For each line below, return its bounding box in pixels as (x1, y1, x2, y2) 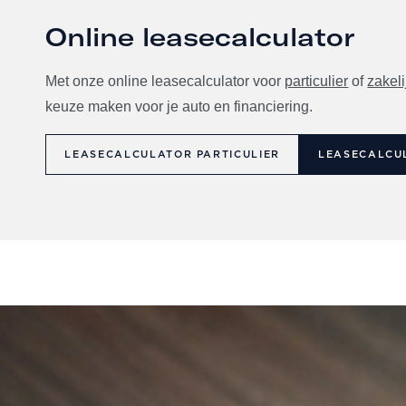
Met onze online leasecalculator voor (45, 73, 285, 89)
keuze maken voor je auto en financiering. (45, 99, 314, 114)
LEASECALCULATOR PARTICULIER (64, 150, 280, 159)
